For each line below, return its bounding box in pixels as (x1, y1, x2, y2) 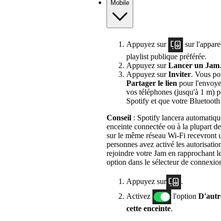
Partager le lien (126, 78, 177, 87)
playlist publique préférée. (126, 52, 207, 61)
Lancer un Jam (168, 61, 220, 70)
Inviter (168, 70, 191, 78)
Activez (126, 191, 152, 200)
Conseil (107, 113, 131, 122)
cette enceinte (126, 204, 171, 213)
